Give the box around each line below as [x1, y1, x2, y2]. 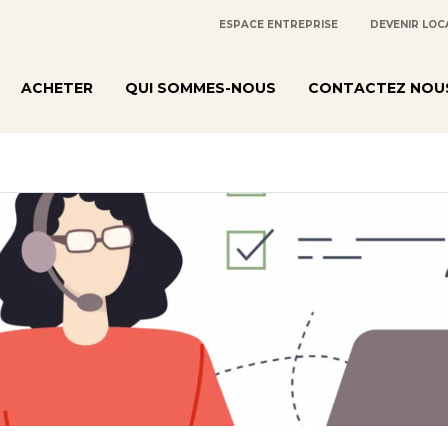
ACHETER [21, 78, 93, 97]
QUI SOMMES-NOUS [125, 78, 276, 97]
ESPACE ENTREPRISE [219, 18, 339, 31]
